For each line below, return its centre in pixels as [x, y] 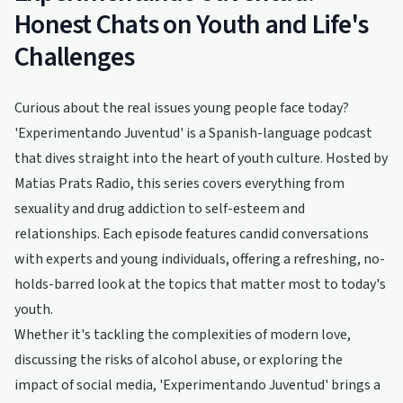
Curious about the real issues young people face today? [182, 108]
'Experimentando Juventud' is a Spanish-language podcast [193, 133]
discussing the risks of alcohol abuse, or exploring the [179, 360]
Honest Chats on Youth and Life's [191, 25]
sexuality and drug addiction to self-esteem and [160, 209]
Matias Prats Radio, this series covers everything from [179, 184]
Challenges [75, 57]
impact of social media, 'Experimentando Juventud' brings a [197, 385]
